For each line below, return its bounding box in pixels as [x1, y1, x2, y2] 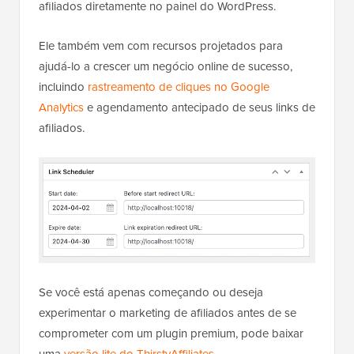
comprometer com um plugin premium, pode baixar [39, 324, 303, 342]
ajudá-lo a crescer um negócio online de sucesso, [39, 58, 292, 76]
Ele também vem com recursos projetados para [39, 37, 283, 55]
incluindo [39, 78, 88, 96]
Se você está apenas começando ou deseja [39, 283, 263, 301]
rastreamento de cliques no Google [88, 78, 269, 96]
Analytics [39, 99, 84, 117]
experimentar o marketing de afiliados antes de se [39, 303, 296, 322]
